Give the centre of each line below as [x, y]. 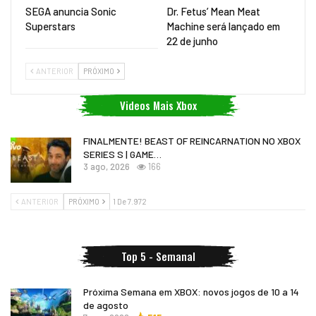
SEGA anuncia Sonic [71, 11]
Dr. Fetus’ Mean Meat [213, 11]
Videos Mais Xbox [158, 105]
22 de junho [192, 41]
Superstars [50, 26]
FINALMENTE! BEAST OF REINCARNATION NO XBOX [192, 140]
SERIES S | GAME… [122, 154]
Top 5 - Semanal [158, 256]
